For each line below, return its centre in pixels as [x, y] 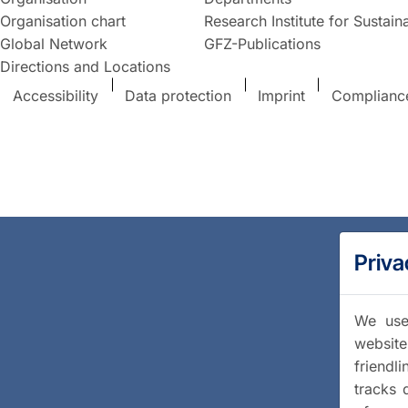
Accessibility [56, 96]
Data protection [178, 96]
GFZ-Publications [262, 43]
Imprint [281, 96]
